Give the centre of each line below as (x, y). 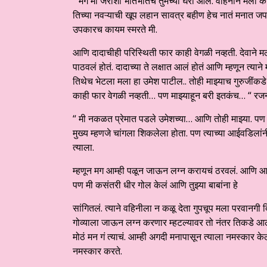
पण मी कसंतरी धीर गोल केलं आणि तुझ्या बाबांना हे (156, 185)
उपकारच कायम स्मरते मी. (115, 30)
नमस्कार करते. (97, 251)
